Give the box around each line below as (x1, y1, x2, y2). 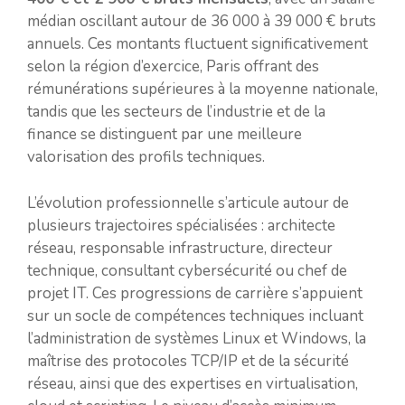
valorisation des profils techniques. (27, 146, 265, 168)
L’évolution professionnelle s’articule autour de (27, 192, 349, 213)
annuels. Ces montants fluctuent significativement (27, 33, 368, 55)
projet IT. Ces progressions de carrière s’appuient (27, 282, 363, 304)
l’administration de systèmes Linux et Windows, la (27, 327, 366, 349)
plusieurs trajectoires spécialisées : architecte (27, 214, 335, 236)
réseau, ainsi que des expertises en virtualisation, (27, 372, 358, 394)
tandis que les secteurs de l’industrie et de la (27, 101, 325, 123)
